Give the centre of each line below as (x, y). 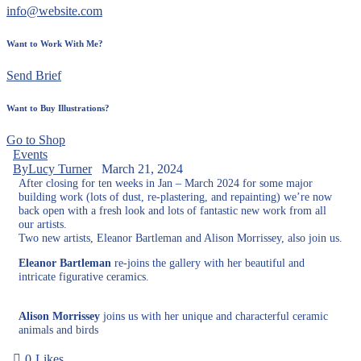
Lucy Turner (60, 169)
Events (30, 155)
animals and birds (58, 330)
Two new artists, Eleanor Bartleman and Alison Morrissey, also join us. (180, 238)
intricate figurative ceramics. (84, 277)
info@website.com (54, 11)
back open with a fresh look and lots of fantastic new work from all (172, 211)
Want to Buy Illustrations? (58, 108)
